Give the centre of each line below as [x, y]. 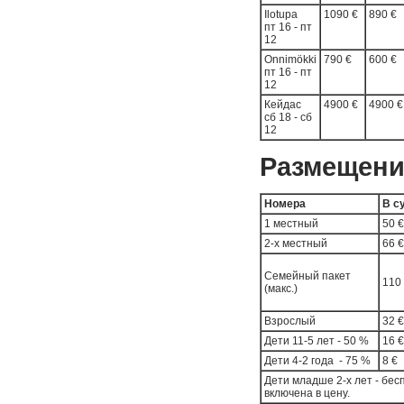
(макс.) [281, 289]
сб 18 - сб [288, 117]
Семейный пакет [308, 276]
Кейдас [283, 105]
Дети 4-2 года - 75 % [317, 361]
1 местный [291, 224]
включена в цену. [307, 393]
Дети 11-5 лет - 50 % [317, 341]
